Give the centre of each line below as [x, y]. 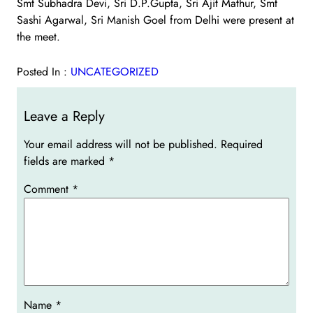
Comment [48, 189]
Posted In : [44, 71]
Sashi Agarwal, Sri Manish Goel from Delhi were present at [155, 20]
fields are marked [66, 161]
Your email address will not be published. [121, 144]
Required [242, 144]
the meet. [38, 36]
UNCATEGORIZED [115, 71]
